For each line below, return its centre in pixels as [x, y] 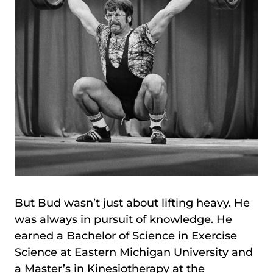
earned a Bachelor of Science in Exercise [126, 236]
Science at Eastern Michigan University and [134, 252]
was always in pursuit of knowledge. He [123, 219]
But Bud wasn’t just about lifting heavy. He [132, 203]
